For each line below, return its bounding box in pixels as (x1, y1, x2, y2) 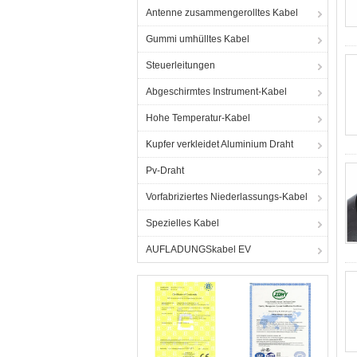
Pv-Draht (146, 165, 184, 176)
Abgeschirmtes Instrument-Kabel (146, 86, 287, 97)
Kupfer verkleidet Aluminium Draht (146, 139, 293, 150)
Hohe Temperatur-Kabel (146, 112, 250, 124)
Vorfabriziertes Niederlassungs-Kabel (146, 191, 308, 202)
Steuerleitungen (146, 60, 215, 71)
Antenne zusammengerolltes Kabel (146, 7, 298, 18)
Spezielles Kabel (146, 218, 219, 229)
